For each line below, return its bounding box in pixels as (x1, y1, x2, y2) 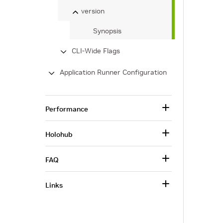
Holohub (45, 130, 72, 139)
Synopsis (93, 26, 121, 35)
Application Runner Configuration (60, 68, 167, 77)
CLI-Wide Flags (72, 46, 120, 55)
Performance (45, 105, 88, 113)
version (81, 6, 105, 15)
